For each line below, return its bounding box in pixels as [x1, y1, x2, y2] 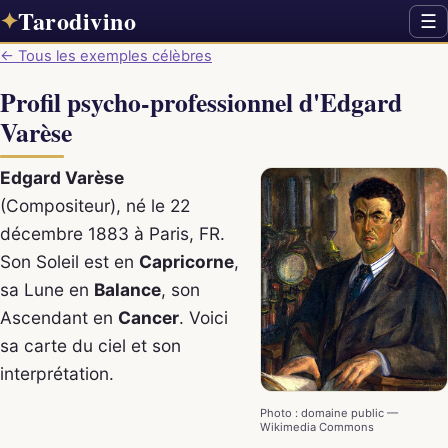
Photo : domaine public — [259, 406, 398, 421]
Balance [94, 278, 161, 300]
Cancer [118, 306, 179, 328]
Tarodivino [18, 3, 136, 38]
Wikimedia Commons [259, 420, 374, 435]
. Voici [179, 306, 228, 328]
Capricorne [139, 250, 234, 272]
